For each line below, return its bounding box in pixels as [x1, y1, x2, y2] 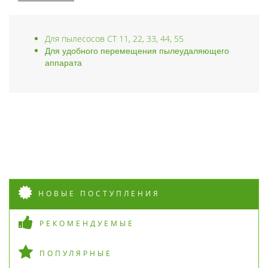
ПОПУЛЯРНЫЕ [39, 248, 112, 258]
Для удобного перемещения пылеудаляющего [45, 45, 229, 56]
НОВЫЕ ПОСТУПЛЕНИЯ [38, 188, 160, 199]
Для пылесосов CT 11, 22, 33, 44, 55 [45, 32, 184, 44]
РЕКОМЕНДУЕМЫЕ [39, 218, 135, 229]
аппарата [45, 57, 82, 68]
